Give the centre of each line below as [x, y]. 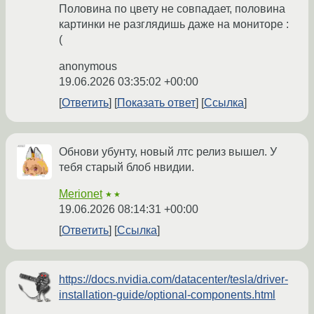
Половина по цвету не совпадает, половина [172, 9]
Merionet [81, 194]
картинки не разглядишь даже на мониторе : [174, 25]
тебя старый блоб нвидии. [127, 168]
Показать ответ [156, 103]
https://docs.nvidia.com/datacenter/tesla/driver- [173, 280]
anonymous [88, 67]
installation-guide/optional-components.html [167, 295]
